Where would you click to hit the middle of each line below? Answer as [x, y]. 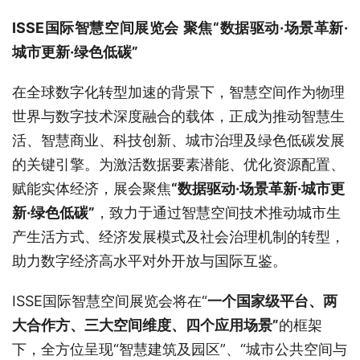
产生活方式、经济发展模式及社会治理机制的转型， [178, 236]
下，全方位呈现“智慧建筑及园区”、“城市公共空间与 [180, 349]
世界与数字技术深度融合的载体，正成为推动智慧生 [178, 116]
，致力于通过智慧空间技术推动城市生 [218, 212]
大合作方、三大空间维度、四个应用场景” [145, 325]
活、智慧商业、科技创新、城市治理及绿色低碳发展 [178, 140]
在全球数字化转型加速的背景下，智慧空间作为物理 [178, 92]
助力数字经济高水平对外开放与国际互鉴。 [149, 260]
